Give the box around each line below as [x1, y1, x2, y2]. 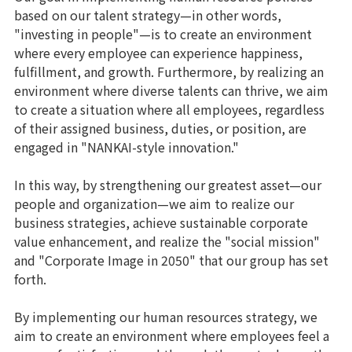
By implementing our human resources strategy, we [14, 307, 317, 326]
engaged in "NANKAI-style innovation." [14, 137, 239, 156]
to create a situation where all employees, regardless [14, 100, 324, 119]
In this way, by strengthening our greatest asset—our [14, 175, 321, 194]
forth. [14, 269, 46, 288]
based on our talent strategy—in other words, [14, 5, 281, 24]
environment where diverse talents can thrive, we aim [14, 81, 328, 100]
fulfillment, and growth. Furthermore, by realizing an [14, 62, 324, 81]
